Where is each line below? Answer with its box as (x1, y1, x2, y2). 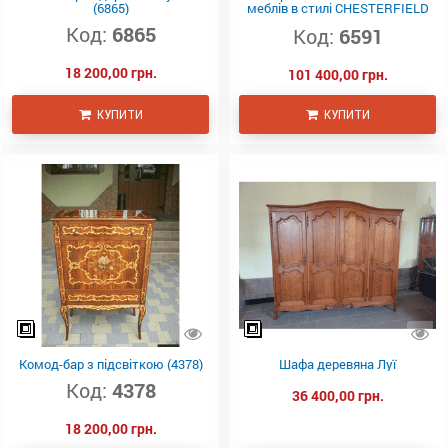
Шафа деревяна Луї (279, 355, 396, 374)
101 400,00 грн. (287, 64, 388, 84)
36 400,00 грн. (291, 386, 384, 406)
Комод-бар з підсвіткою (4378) (18, 355, 203, 374)
